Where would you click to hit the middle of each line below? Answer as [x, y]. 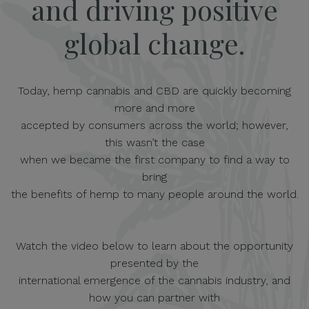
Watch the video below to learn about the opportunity [154, 246]
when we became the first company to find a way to [154, 159]
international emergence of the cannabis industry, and [154, 280]
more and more [154, 108]
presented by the [154, 263]
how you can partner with [154, 297]
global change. [154, 43]
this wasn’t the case [154, 142]
